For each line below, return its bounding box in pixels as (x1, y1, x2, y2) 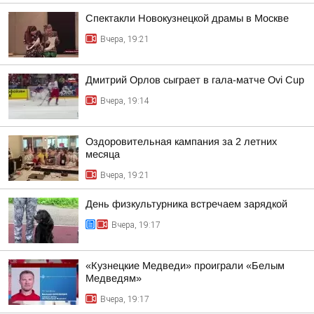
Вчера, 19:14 (100, 96, 149, 106)
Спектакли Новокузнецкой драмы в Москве (86, 13, 289, 24)
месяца (86, 149, 120, 160)
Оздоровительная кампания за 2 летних (86, 136, 277, 147)
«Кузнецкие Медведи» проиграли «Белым (86, 260, 285, 271)
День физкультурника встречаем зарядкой (86, 198, 287, 210)
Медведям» (86, 273, 142, 284)
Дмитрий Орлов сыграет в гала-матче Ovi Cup (86, 74, 304, 86)
